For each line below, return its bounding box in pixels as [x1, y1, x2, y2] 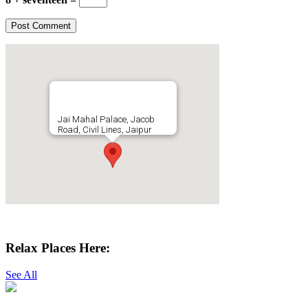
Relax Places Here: [5, 240, 110, 255]
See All [5, 268, 37, 280]
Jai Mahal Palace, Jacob [57, 113, 154, 124]
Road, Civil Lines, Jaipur [57, 124, 151, 135]
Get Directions [5, 215, 69, 228]
